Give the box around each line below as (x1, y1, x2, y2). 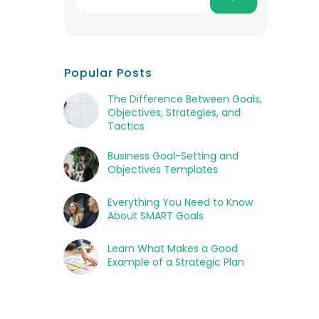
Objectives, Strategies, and (107, 105, 241, 120)
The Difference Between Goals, (107, 91, 262, 106)
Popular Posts (63, 64, 152, 81)
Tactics (107, 118, 145, 133)
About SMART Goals (107, 208, 204, 223)
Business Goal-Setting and (107, 148, 239, 163)
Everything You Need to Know (107, 194, 253, 209)
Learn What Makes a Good (107, 241, 238, 256)
